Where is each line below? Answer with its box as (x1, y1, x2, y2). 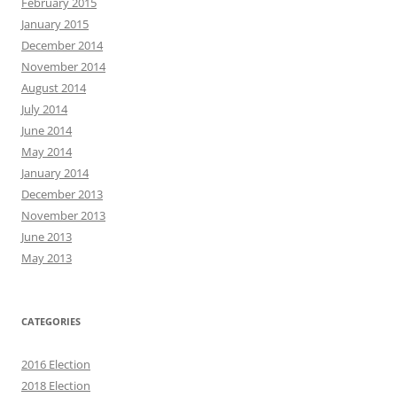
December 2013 (21, 186, 103, 203)
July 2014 (21, 101, 67, 118)
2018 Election (21, 378, 90, 394)
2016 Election (21, 356, 90, 373)
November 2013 (21, 207, 105, 224)
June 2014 (21, 122, 72, 139)
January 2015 (21, 16, 89, 33)
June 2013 (21, 229, 72, 245)
